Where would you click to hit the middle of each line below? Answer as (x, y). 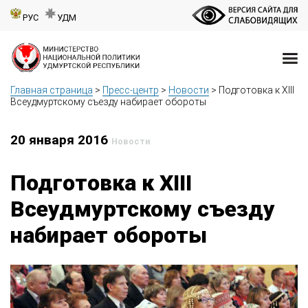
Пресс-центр (131, 90)
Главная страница (52, 90)
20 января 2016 (61, 140)
